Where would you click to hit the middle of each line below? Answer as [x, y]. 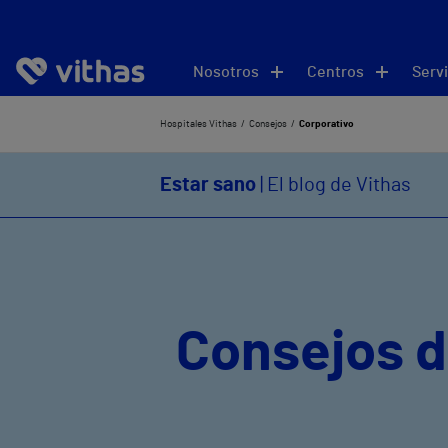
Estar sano [208, 185]
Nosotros [226, 71]
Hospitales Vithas [198, 124]
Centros [335, 71]
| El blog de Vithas [333, 185]
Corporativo [326, 124]
